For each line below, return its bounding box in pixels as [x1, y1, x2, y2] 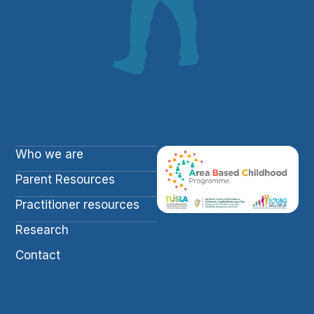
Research [15, 223, 69, 238]
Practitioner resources [15, 198, 140, 212]
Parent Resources [15, 172, 116, 187]
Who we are [15, 147, 84, 162]
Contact [15, 248, 61, 263]
